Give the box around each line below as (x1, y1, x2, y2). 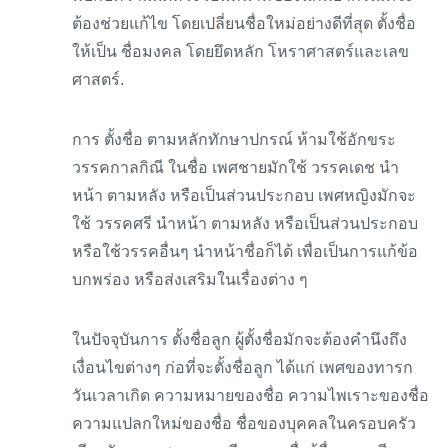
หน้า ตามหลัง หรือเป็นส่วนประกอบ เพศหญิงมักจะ (72, 187, 416, 204)
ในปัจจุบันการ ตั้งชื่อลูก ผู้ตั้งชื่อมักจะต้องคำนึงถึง (72, 331, 407, 348)
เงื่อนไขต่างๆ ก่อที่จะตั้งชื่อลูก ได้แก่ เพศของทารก (72, 359, 413, 376)
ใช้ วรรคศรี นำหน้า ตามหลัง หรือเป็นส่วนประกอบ (72, 215, 418, 232)
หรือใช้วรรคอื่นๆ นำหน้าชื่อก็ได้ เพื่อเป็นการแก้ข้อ (72, 243, 418, 260)
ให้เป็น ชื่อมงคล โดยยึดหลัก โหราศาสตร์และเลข (72, 43, 409, 60)
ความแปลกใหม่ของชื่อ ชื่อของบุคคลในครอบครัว (72, 415, 416, 432)
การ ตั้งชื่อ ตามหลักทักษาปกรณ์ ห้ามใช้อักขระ (72, 131, 396, 148)
